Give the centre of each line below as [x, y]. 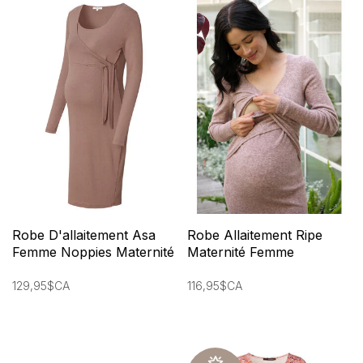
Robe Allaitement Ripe [255, 235]
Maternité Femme [241, 252]
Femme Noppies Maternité [93, 252]
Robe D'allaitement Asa [84, 235]
